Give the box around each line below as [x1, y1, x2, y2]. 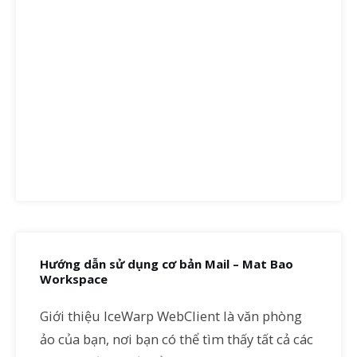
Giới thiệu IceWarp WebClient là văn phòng [40, 307, 302, 325]
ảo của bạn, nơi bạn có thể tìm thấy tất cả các [40, 330, 313, 348]
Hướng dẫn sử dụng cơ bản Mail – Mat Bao [40, 255, 293, 272]
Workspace [40, 270, 108, 287]
